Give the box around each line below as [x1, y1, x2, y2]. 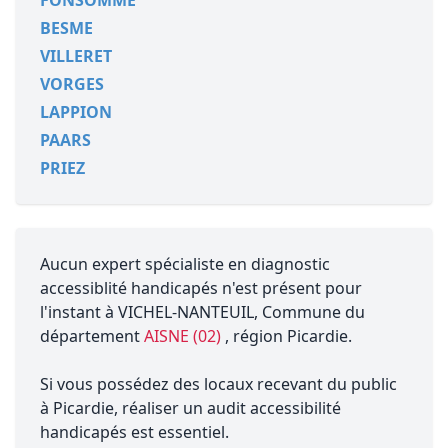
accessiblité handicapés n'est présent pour [40, 277, 362, 299]
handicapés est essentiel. [40, 421, 229, 443]
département [40, 325, 144, 347]
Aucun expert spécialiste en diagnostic [40, 253, 330, 275]
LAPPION [40, 101, 112, 123]
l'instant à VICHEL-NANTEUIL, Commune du [40, 301, 365, 323]
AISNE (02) [144, 325, 225, 347]
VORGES [40, 73, 104, 95]
